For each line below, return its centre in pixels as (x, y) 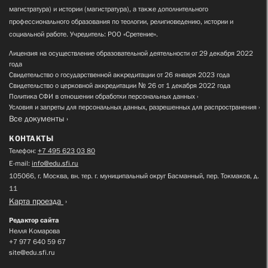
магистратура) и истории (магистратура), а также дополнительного (109, 9)
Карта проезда (36, 201)
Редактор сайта (34, 220)
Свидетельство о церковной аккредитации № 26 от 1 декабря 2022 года (120, 85)
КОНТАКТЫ (31, 138)
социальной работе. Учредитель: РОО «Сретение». (83, 34)
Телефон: (23, 150)
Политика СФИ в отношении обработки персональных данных (102, 96)
